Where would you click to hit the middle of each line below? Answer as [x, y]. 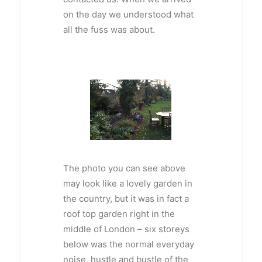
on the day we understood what [128, 14]
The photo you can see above [124, 168]
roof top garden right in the [119, 214]
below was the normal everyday [129, 244]
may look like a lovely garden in [128, 183]
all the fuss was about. [109, 30]
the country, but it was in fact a [126, 199]
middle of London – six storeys [126, 229]
